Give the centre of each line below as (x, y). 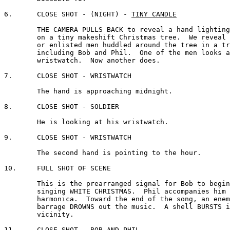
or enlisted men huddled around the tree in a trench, (21, 45)
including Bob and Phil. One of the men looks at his (21, 53)
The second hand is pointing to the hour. (21, 153)
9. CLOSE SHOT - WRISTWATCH (10, 138)
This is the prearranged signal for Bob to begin (21, 184)
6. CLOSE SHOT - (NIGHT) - (84, 14)
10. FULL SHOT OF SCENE (10, 168)
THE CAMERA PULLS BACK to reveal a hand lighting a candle (21, 30)
